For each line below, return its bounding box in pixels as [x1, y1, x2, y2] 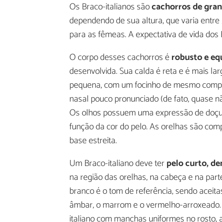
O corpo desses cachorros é [69, 50, 169, 65]
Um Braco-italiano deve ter [69, 156, 166, 171]
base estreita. [69, 133, 117, 149]
